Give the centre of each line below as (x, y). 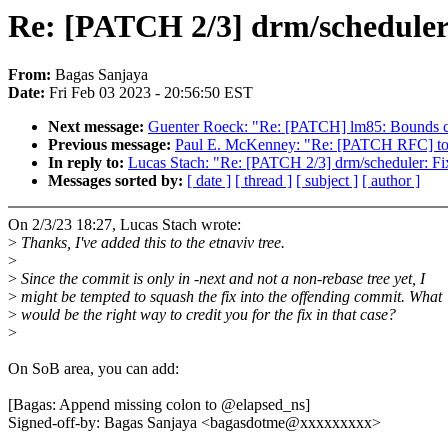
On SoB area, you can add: (93, 369)
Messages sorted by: (117, 181)
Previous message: (111, 145)
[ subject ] (327, 181)
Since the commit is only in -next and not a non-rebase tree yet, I (221, 279)
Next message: (98, 127)
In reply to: (88, 163)
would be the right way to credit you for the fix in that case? (206, 315)
